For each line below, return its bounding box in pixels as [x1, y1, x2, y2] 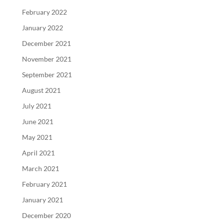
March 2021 [22, 164, 59, 173]
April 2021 [22, 148, 55, 157]
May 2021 [22, 132, 52, 141]
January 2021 [22, 195, 63, 204]
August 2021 [22, 86, 61, 94]
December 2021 [22, 39, 71, 47]
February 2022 [22, 7, 67, 16]
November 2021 [22, 54, 71, 63]
